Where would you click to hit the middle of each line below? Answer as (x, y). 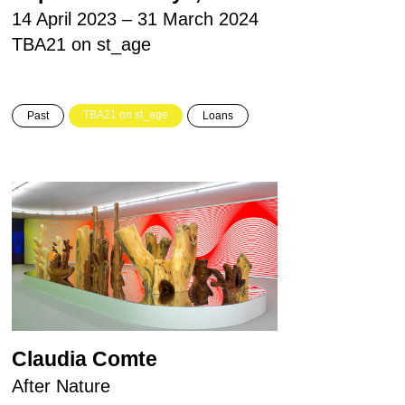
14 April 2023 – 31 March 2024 (135, 19)
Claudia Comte (84, 359)
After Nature (61, 386)
